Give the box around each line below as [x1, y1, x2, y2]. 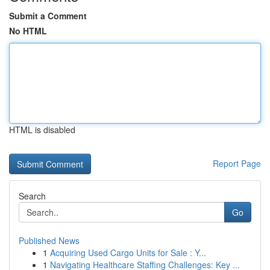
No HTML [9, 25, 47, 37]
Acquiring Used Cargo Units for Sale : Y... [50, 246, 206, 259]
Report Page [213, 157, 261, 169]
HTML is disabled [9, 124, 75, 136]
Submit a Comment [9, 10, 87, 22]
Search [19, 190, 46, 202]
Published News [19, 234, 80, 246]
